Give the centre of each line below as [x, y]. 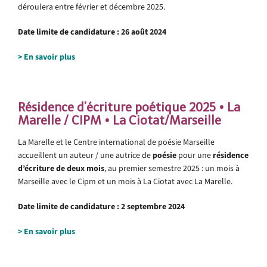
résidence [231, 155]
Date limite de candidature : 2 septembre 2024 [101, 206]
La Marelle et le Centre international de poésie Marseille [116, 142]
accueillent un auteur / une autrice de [85, 155]
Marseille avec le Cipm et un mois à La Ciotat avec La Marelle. [125, 181]
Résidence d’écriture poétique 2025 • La [129, 107]
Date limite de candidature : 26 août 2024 [92, 32]
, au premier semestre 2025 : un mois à [172, 168]
